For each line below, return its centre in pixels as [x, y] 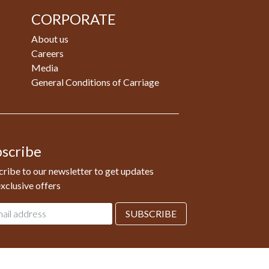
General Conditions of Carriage [95, 82]
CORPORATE [73, 19]
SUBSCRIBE [151, 213]
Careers [47, 53]
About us [50, 38]
